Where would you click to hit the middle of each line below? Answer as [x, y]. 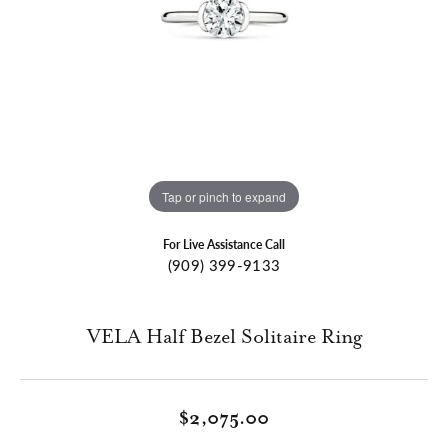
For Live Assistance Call [224, 244]
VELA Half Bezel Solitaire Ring [224, 338]
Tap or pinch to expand [224, 196]
